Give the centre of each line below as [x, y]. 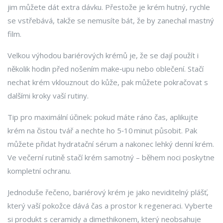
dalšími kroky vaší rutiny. [48, 96]
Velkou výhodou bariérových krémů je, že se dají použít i [103, 55]
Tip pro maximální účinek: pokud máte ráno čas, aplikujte [103, 117]
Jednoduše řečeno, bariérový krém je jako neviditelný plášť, [108, 192]
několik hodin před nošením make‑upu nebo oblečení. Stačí [106, 69]
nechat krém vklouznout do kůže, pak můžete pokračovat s [108, 82]
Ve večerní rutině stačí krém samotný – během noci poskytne [111, 157]
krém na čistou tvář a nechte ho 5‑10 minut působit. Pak [102, 130]
